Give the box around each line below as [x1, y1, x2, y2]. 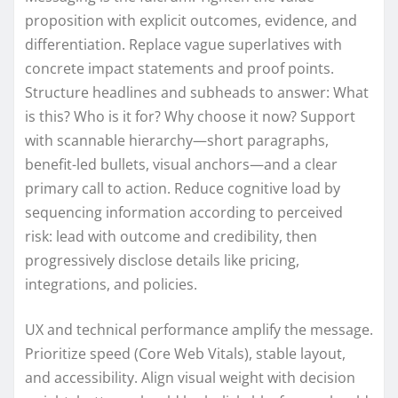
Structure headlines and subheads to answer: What [25, 82, 369, 102]
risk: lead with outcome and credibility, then [25, 226, 317, 246]
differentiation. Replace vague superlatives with [25, 34, 342, 54]
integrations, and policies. [25, 274, 197, 294]
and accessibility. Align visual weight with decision [25, 367, 355, 387]
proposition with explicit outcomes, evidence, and [25, 10, 357, 30]
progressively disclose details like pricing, [25, 250, 299, 270]
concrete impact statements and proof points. [25, 58, 334, 78]
